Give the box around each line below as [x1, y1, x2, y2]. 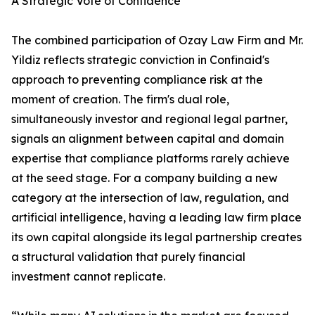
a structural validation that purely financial [11, 250, 245, 264]
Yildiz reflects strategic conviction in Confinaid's [11, 53, 269, 67]
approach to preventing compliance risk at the [11, 72, 263, 87]
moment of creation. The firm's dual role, [11, 92, 229, 107]
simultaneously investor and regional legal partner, [11, 112, 288, 127]
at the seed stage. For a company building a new [11, 171, 278, 186]
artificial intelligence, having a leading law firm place [11, 210, 302, 225]
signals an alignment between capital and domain [11, 131, 284, 146]
